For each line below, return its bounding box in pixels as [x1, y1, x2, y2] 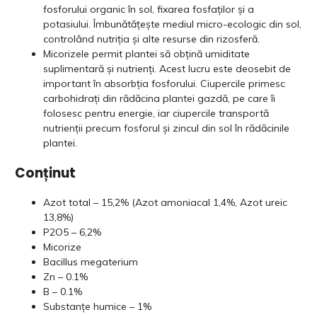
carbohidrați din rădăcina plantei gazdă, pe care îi [43, 91, 275, 105]
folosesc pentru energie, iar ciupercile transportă [43, 106, 269, 120]
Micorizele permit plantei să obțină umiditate [43, 47, 250, 60]
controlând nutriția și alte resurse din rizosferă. [43, 32, 260, 45]
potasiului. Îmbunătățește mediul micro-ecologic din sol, [43, 17, 301, 30]
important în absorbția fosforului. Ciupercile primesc [43, 76, 285, 90]
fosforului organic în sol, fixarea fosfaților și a [43, 2, 254, 16]
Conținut [15, 163, 76, 183]
